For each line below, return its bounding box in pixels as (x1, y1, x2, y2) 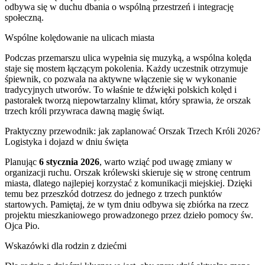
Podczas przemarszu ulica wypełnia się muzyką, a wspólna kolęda (5, 52, 251, 63)
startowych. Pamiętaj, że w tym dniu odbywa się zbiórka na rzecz (5, 199, 248, 209)
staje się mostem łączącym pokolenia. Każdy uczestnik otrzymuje (5, 63, 248, 73)
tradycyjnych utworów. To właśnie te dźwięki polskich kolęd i (5, 84, 237, 95)
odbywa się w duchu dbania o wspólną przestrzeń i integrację (5, 1, 234, 12)
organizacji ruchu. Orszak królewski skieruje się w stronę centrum (5, 167, 250, 177)
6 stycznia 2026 (39, 156, 99, 167)
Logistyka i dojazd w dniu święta (5, 136, 128, 147)
